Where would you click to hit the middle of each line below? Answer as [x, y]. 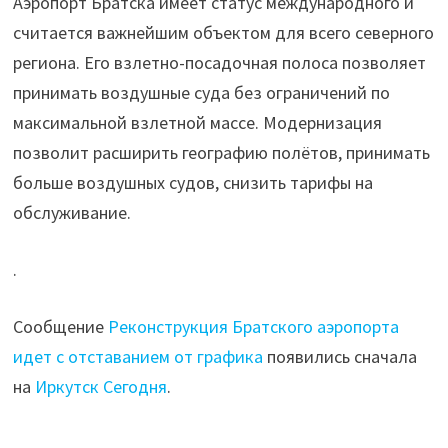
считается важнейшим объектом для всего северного [223, 32]
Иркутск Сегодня [100, 386]
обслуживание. [71, 212]
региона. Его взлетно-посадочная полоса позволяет [219, 62]
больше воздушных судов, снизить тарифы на [192, 182]
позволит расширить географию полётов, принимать [221, 152]
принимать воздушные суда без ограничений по [201, 92]
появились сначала [339, 356]
